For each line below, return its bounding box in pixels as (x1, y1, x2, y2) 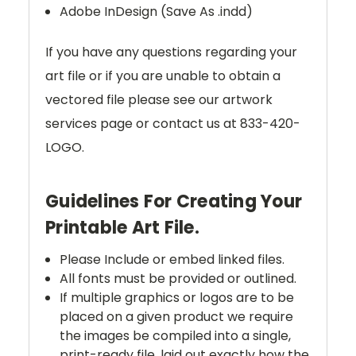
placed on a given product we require (60, 308, 294, 327)
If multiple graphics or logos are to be (60, 288, 295, 308)
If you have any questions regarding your (45, 43, 297, 62)
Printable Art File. (45, 215, 199, 241)
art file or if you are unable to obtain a (45, 67, 281, 86)
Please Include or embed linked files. (60, 250, 285, 269)
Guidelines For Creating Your (45, 189, 302, 215)
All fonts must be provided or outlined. (60, 269, 297, 288)
